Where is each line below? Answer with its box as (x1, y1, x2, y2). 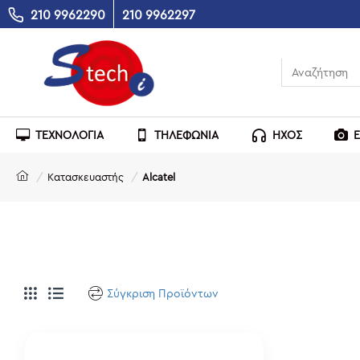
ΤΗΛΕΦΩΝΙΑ (154, 127, 219, 142)
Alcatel (142, 170, 175, 183)
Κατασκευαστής (47, 170, 124, 183)
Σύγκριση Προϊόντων (107, 285, 219, 301)
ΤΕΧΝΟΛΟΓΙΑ (35, 127, 104, 142)
